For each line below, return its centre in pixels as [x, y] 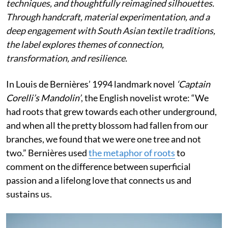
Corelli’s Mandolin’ [44, 98]
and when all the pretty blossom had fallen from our [107, 125]
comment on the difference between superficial [98, 167]
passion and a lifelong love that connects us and [99, 180]
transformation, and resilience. [67, 58]
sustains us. [29, 194]
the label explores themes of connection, [85, 45]
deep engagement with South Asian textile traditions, [111, 31]
